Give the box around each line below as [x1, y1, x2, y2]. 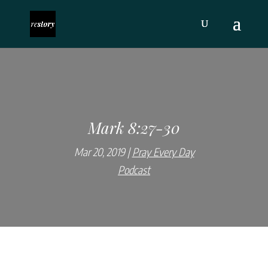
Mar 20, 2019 [74, 145, 125, 159]
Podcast [118, 163, 150, 176]
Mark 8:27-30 [88, 117, 180, 138]
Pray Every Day [132, 145, 194, 159]
